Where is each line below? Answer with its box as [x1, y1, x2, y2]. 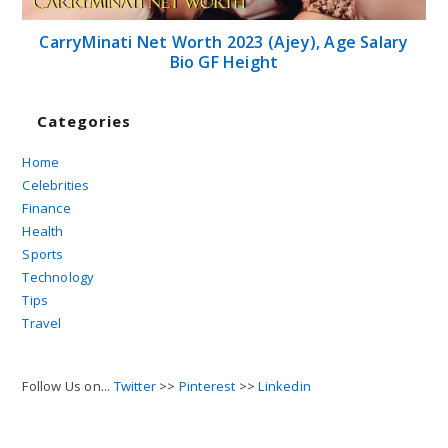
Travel [22, 313, 62, 332]
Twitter [113, 376, 157, 395]
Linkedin [258, 376, 312, 395]
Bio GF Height [169, 50, 279, 73]
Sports [22, 244, 64, 263]
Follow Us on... [22, 376, 114, 395]
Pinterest [178, 376, 236, 395]
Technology [22, 267, 95, 286]
